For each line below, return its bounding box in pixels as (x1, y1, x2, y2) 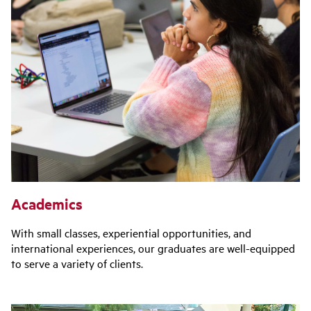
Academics (11, 193, 83, 213)
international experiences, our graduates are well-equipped (11, 239, 295, 255)
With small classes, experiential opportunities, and (11, 224, 251, 240)
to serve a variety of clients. (11, 255, 143, 271)
